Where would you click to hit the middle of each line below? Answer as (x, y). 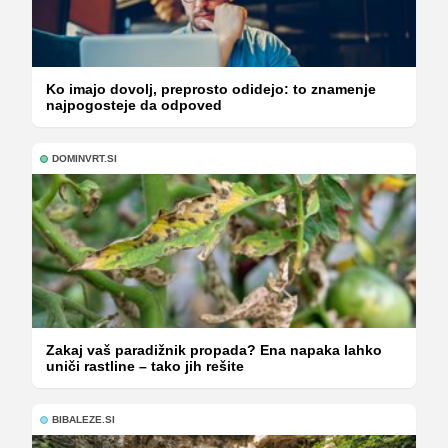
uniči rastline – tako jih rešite (145, 366)
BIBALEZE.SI (83, 419)
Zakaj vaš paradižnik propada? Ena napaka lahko (214, 350)
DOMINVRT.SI (84, 159)
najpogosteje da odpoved (134, 105)
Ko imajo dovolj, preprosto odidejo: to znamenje (211, 89)
